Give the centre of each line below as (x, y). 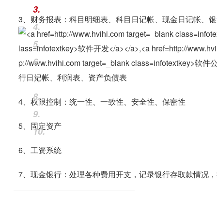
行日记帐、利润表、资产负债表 (74, 77)
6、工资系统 (41, 150)
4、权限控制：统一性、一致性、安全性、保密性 (103, 101)
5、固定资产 (41, 126)
